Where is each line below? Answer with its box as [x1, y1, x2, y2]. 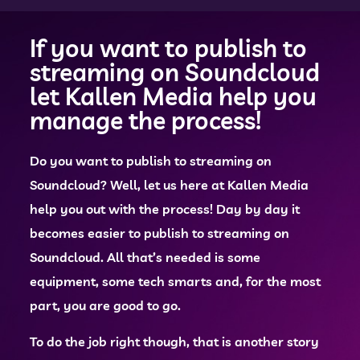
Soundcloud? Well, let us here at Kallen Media [30, 177, 309, 193]
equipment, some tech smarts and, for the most [30, 273, 321, 289]
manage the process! [30, 105, 262, 136]
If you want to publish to [30, 33, 308, 63]
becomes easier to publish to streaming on [30, 225, 290, 241]
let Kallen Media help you [30, 81, 317, 112]
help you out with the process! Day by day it [30, 201, 301, 217]
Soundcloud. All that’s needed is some [30, 249, 261, 265]
